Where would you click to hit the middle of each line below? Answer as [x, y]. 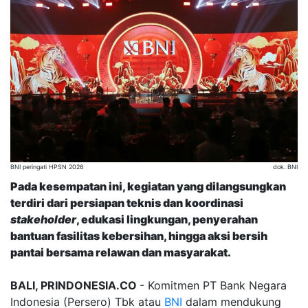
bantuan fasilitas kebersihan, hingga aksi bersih [139, 235]
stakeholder [43, 219]
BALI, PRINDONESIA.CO [75, 285]
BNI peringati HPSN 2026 [47, 166]
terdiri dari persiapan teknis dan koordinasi [127, 202]
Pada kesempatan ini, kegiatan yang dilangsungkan [148, 186]
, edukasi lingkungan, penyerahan [167, 219]
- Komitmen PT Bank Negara [213, 285]
